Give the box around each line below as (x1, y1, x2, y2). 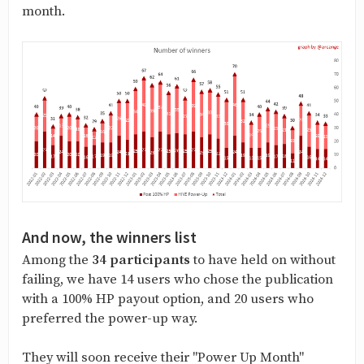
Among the (22, 251, 92, 269)
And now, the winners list (22, 227, 197, 247)
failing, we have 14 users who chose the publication (22, 271, 333, 288)
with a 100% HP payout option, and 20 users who (22, 290, 314, 308)
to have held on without (190, 251, 336, 269)
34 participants (92, 251, 190, 269)
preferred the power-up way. (22, 310, 197, 327)
